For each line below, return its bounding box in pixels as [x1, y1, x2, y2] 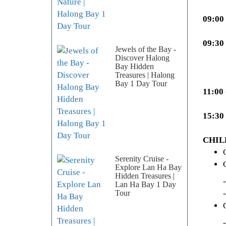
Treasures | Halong [115, 71, 175, 80]
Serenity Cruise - [115, 154, 168, 163]
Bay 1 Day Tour [115, 79, 167, 88]
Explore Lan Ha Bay [115, 163, 182, 172]
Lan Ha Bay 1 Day [115, 180, 176, 189]
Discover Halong [115, 53, 169, 63]
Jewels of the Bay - [115, 45, 176, 54]
